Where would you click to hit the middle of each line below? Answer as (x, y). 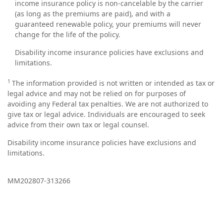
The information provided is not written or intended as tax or (113, 83)
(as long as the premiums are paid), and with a (93, 14)
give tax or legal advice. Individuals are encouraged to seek (106, 114)
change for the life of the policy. (68, 34)
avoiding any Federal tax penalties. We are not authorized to (108, 104)
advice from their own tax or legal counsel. (78, 125)
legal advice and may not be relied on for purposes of (97, 93)
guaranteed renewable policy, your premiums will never (108, 24)
